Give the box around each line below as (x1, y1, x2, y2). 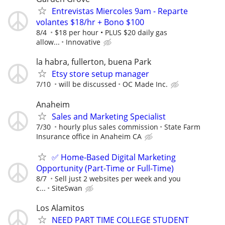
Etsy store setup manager (52, 68, 149, 80)
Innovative (66, 37, 100, 47)
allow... (36, 37, 60, 47)
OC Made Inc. (123, 79, 168, 89)
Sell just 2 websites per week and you (55, 173, 181, 183)
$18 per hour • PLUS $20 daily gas (55, 28, 167, 38)
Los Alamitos (36, 202, 84, 213)
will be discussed (59, 79, 117, 89)
